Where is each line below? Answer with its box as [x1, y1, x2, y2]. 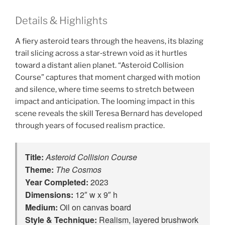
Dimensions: [25, 189, 73, 201]
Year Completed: [25, 176, 88, 188]
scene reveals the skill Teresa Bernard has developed [15, 108, 202, 118]
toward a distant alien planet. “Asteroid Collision [15, 60, 184, 70]
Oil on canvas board [58, 201, 131, 213]
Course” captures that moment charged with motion [15, 72, 200, 82]
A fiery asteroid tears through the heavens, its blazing [15, 36, 203, 46]
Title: [25, 151, 44, 163]
